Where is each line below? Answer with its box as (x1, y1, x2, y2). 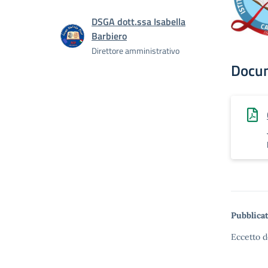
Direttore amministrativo (92, 44, 179, 57)
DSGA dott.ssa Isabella (92, 14, 185, 29)
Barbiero (92, 29, 127, 43)
